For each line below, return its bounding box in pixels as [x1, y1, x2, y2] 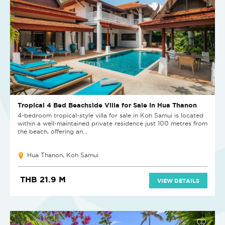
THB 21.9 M [20, 175, 66, 184]
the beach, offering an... [18, 128, 87, 135]
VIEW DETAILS [157, 177, 199, 184]
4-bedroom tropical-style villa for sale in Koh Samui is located [18, 112, 203, 119]
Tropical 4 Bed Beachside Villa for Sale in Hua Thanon [18, 101, 197, 109]
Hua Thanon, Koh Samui [27, 152, 98, 159]
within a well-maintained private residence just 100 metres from [18, 120, 207, 127]
